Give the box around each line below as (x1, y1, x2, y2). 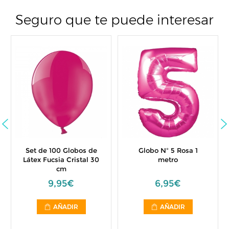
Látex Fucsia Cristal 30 (23, 155, 99, 164)
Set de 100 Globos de (25, 146, 97, 154)
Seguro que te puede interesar (15, 12, 214, 28)
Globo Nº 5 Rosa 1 (138, 146, 198, 154)
